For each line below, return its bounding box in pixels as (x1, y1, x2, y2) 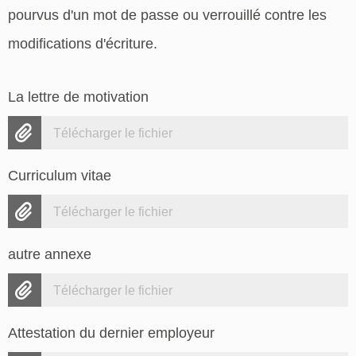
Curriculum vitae (8, 168, 111, 184)
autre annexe (8, 246, 91, 263)
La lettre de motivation (8, 89, 149, 106)
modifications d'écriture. (8, 35, 157, 52)
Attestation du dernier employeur (8, 325, 215, 342)
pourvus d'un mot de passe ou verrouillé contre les (8, 6, 327, 23)
